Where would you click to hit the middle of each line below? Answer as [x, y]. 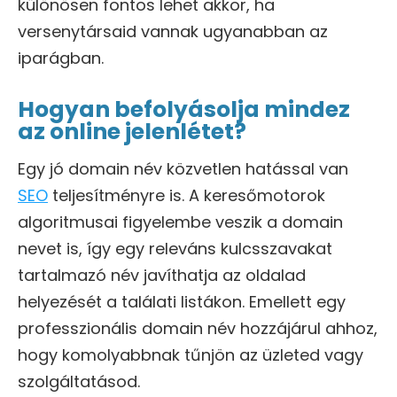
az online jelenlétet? [132, 132]
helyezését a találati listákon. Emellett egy [182, 302]
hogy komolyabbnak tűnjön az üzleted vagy [191, 355]
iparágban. [61, 58]
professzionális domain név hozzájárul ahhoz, [198, 329]
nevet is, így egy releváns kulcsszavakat [175, 249]
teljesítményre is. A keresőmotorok [187, 196]
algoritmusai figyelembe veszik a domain [180, 222]
